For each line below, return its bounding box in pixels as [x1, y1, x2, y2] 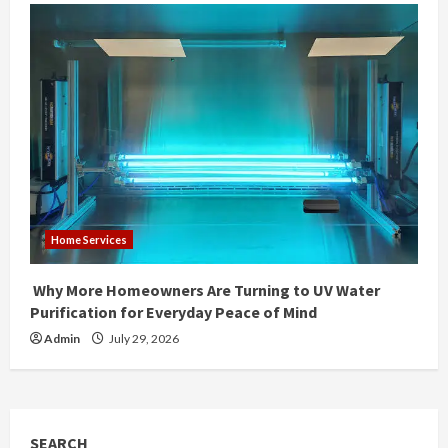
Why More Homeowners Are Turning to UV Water [30, 280, 380, 301]
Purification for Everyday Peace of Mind [30, 302, 317, 323]
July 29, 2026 [107, 331, 179, 347]
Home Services [51, 233, 127, 247]
